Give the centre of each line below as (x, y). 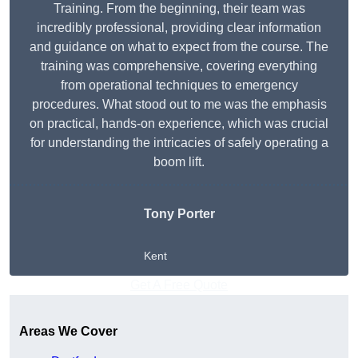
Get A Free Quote (179, 285)
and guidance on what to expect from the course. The (179, 47)
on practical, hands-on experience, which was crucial (179, 124)
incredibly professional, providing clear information (179, 28)
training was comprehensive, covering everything (179, 66)
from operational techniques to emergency (179, 86)
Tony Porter (179, 214)
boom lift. (179, 162)
